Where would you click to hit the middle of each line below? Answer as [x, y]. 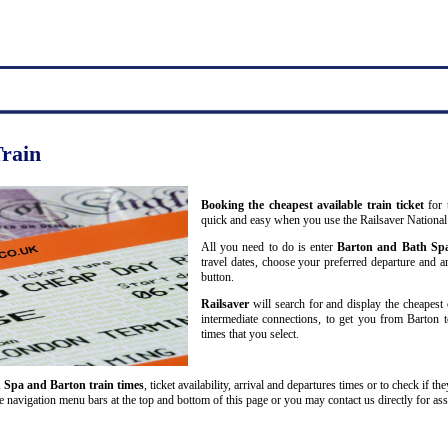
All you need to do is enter [269, 246]
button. [217, 276]
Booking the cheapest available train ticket [312, 204]
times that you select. [250, 333]
